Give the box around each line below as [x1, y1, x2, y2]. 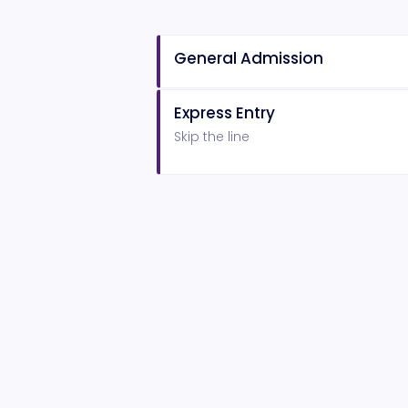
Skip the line [174, 127, 250, 147]
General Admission [174, 47, 323, 70]
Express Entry [174, 102, 275, 125]
